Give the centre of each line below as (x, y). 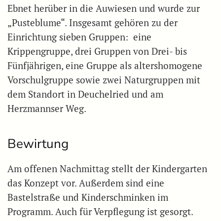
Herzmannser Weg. (47, 108)
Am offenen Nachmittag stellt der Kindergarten (107, 168)
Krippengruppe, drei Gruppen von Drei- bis (97, 51)
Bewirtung (38, 144)
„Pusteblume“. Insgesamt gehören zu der (92, 22)
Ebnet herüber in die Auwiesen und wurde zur (104, 8)
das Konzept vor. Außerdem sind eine (86, 183)
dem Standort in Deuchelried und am (85, 94)
